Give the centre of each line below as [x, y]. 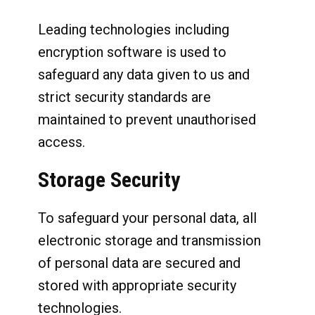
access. [62, 142]
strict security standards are [124, 97]
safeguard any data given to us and [144, 75]
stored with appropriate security [137, 285]
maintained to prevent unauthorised [147, 120]
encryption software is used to [132, 52]
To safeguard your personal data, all [147, 218]
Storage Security [109, 180]
